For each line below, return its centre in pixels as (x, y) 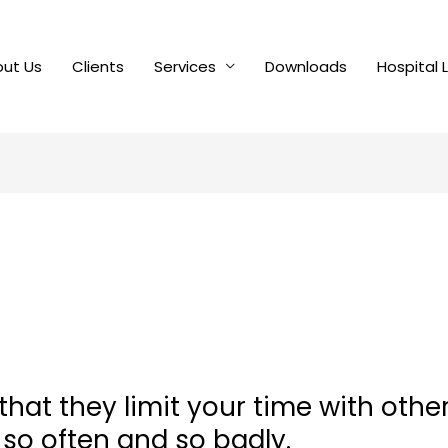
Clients (97, 66)
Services (184, 66)
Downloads (305, 66)
